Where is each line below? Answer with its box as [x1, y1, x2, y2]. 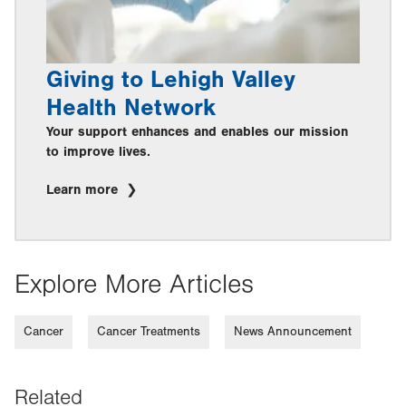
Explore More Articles [14, 268, 254, 300]
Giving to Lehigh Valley [46, 65, 295, 93]
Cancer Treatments [97, 324, 200, 339]
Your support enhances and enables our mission [46, 123, 348, 140]
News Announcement [234, 324, 352, 339]
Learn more [46, 181, 122, 198]
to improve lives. [46, 143, 150, 159]
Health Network [46, 93, 216, 121]
